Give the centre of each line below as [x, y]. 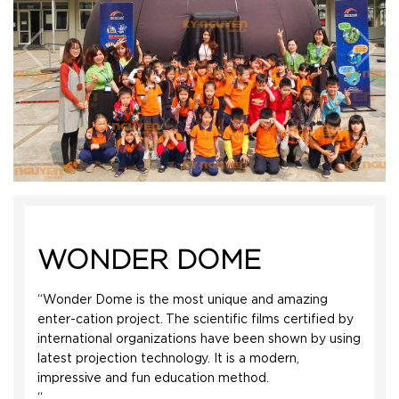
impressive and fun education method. [153, 379]
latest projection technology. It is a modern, [168, 359]
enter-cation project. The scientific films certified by [195, 320]
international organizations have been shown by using [199, 339]
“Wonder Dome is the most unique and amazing [183, 300]
